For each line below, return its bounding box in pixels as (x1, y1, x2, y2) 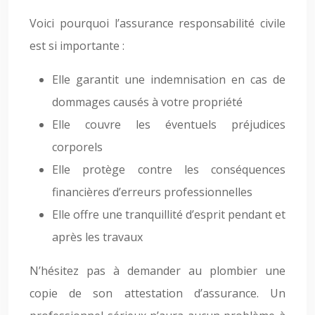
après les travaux (52, 229, 143, 245)
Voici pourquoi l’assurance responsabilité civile (30, 15, 285, 31)
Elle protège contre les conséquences (52, 162, 285, 177)
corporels (52, 139, 103, 155)
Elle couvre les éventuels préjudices (52, 117, 285, 132)
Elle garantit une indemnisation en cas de (52, 72, 285, 87)
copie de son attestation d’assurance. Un (30, 285, 285, 301)
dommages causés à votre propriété (52, 94, 243, 110)
